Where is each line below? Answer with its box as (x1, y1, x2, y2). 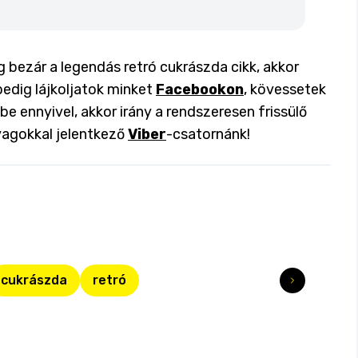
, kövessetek (244, 81, 326, 98)
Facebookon (156, 81, 244, 98)
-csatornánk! (166, 125, 250, 143)
